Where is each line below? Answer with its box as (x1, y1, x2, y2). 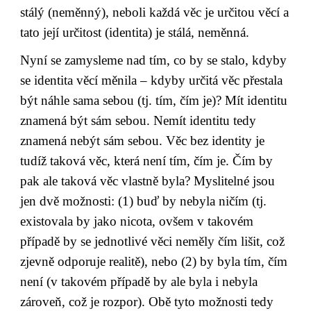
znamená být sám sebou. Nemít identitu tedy (20, 112, 257, 128)
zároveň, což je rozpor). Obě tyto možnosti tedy (20, 294, 274, 309)
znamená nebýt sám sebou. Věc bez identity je (20, 133, 265, 148)
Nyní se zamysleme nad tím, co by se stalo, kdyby (20, 52, 287, 67)
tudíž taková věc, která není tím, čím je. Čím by (20, 153, 274, 168)
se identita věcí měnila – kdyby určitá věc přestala (20, 72, 283, 87)
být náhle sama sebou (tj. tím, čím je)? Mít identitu (20, 92, 288, 108)
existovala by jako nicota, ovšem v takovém (20, 213, 254, 228)
